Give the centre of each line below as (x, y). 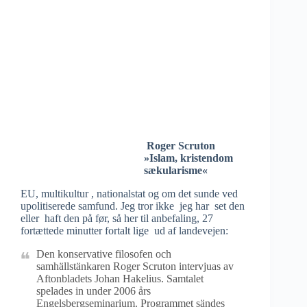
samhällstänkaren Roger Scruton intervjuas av (135, 266)
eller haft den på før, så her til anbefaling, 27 (117, 218)
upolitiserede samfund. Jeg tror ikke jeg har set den (133, 206)
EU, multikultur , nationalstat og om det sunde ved (129, 194)
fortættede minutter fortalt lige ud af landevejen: (124, 231)
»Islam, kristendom (190, 158)
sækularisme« (176, 170)
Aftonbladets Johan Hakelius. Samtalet (120, 279)
